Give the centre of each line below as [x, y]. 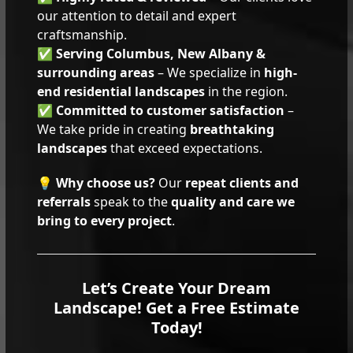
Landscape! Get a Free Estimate [176, 307]
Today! [176, 327]
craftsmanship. [82, 34]
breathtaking [232, 129]
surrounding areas [96, 72]
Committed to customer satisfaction [171, 110]
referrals [64, 201]
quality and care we [233, 201]
